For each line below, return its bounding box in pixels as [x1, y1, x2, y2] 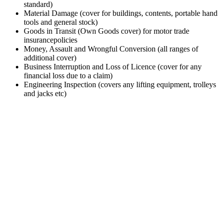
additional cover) [24, 54, 76, 62]
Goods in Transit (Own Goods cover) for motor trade [24, 27, 189, 36]
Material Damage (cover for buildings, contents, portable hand [24, 9, 218, 18]
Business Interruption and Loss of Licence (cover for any [24, 62, 202, 71]
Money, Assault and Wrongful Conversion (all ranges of [24, 45, 198, 54]
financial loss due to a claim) [24, 71, 112, 80]
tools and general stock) [24, 18, 98, 27]
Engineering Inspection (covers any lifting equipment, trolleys [24, 80, 216, 89]
